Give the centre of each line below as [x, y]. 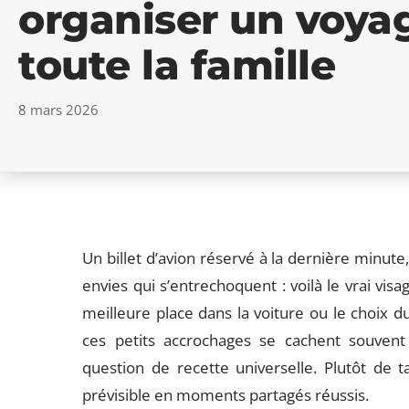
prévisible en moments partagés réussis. [226, 395]
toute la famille [177, 65]
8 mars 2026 [58, 110]
